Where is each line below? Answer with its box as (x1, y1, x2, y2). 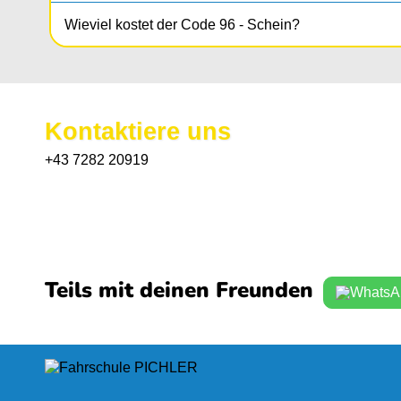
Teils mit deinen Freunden (45, 276, 313, 305)
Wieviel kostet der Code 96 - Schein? (64, 17, 300, 33)
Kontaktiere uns (45, 117, 231, 146)
